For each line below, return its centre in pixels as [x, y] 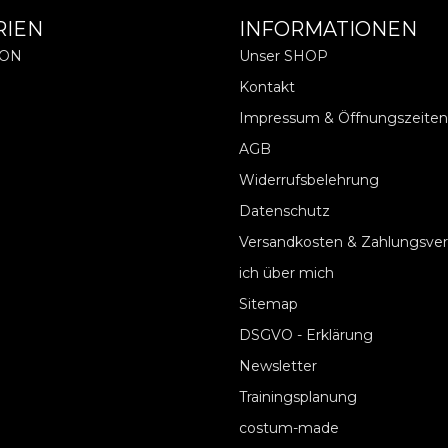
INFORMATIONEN [328, 28]
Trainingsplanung [298, 396]
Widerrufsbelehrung [309, 179]
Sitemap [268, 303]
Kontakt [267, 86]
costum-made [289, 427]
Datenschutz [284, 210]
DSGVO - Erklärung [306, 334]
